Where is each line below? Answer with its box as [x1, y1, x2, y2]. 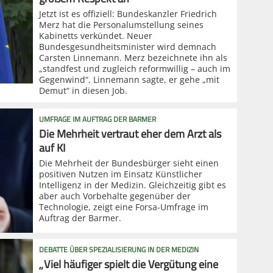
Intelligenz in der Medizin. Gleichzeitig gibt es [39, 179, 226, 191]
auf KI [39, 137, 65, 158]
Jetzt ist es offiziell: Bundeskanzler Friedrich [39, 7, 217, 19]
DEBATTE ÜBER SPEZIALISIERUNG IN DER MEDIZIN [39, 242, 199, 257]
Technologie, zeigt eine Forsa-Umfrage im [39, 200, 208, 213]
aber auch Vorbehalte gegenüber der [39, 190, 191, 202]
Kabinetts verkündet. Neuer [39, 29, 152, 41]
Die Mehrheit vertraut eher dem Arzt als [39, 123, 221, 144]
